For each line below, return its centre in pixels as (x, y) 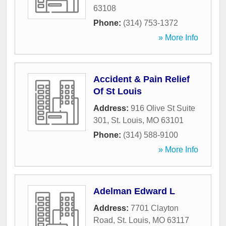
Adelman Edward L (134, 191)
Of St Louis (118, 92)
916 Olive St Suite (163, 108)
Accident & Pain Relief (142, 79)
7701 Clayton (155, 208)
